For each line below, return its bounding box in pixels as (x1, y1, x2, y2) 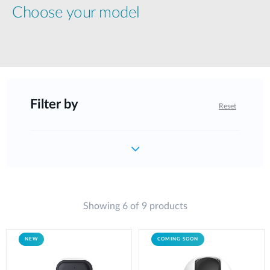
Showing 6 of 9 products (83, 201, 187, 212)
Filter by (30, 98, 78, 111)
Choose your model (12, 5, 140, 21)
